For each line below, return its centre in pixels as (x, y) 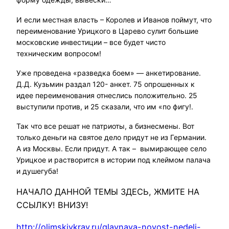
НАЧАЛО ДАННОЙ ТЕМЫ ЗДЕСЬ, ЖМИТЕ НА (108, 192)
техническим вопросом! (59, 53)
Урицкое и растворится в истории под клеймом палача (113, 160)
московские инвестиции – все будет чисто (91, 42)
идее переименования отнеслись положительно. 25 (107, 95)
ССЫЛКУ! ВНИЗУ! (52, 205)
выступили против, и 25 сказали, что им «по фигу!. (105, 106)
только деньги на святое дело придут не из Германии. (111, 138)
